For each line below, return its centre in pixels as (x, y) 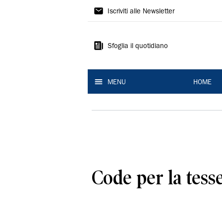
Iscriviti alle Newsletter (141, 12)
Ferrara (111, 47)
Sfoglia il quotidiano (138, 47)
